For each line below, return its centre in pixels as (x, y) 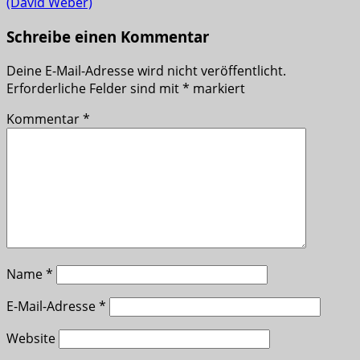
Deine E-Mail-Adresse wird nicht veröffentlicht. (146, 70)
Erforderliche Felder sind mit (94, 88)
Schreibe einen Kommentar (108, 36)
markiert (217, 88)
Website (31, 338)
